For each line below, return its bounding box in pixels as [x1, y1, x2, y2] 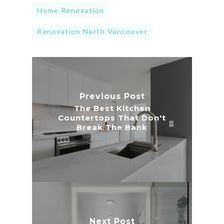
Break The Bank [76, 122, 147, 132]
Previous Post [79, 91, 145, 101]
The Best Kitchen [73, 103, 150, 113]
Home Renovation [37, 5, 104, 14]
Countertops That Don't [58, 113, 166, 122]
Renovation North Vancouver [37, 26, 147, 35]
